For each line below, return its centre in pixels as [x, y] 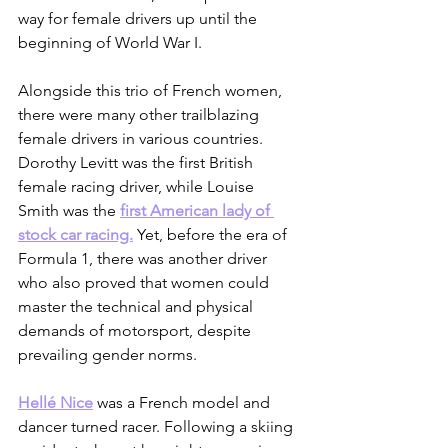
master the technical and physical [137, 307]
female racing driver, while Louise [138, 187]
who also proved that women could [145, 283]
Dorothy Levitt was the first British [137, 163]
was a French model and [183, 403]
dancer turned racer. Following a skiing [157, 427]
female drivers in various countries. [142, 139]
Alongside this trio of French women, [152, 91]
